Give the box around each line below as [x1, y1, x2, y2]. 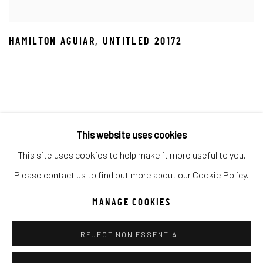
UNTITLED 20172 [102, 38, 183, 46]
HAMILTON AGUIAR [9, 38, 96, 46]
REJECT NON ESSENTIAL [80, 230, 183, 238]
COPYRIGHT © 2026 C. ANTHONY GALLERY [9, 140, 161, 147]
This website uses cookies [76, 129, 187, 140]
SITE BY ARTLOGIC [9, 160, 75, 167]
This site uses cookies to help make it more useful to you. [17, 149, 246, 160]
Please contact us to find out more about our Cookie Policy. [14, 168, 249, 180]
